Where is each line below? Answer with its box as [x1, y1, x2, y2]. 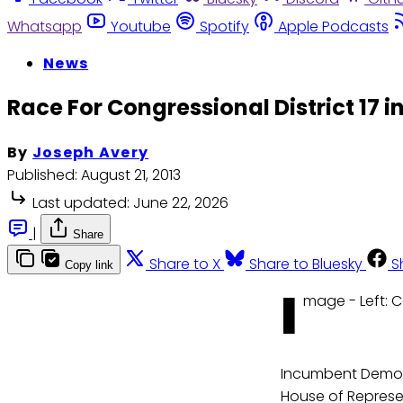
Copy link [65, 258, 113, 273]
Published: [7, 165, 77, 186]
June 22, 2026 [133, 193, 228, 214]
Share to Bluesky [249, 254, 363, 275]
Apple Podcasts [278, 15, 389, 37]
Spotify [200, 15, 249, 37]
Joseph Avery [31, 142, 149, 164]
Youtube [111, 15, 171, 37]
